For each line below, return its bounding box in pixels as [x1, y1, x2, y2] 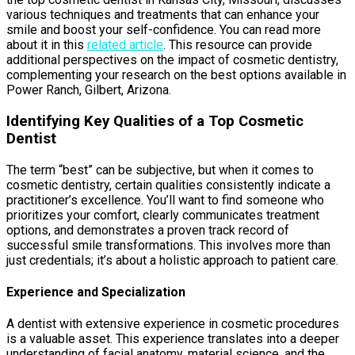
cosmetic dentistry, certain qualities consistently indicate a [6, 177, 330, 193]
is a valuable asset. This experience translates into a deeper [6, 331, 339, 347]
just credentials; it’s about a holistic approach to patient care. [6, 252, 338, 268]
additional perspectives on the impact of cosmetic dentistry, [6, 52, 338, 68]
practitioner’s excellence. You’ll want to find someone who [6, 192, 324, 208]
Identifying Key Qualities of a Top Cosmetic [6, 112, 303, 130]
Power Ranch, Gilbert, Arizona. [6, 82, 171, 98]
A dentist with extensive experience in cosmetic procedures [6, 316, 339, 332]
